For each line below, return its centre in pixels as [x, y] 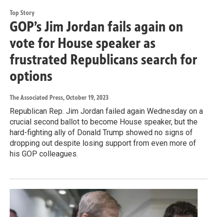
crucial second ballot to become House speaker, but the [104, 122]
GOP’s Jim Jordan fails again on [96, 27]
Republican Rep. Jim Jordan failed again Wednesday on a [106, 111]
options [31, 76]
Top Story [22, 13]
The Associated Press [36, 98]
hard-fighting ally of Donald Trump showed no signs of [101, 133]
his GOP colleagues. [44, 154]
